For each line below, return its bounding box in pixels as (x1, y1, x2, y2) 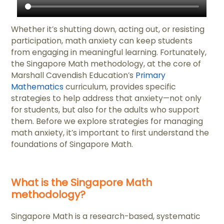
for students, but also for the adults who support (11, 104, 200, 115)
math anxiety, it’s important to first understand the (11, 127, 209, 138)
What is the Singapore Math (11, 175, 152, 190)
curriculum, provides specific (63, 81, 176, 92)
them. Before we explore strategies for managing (11, 116, 203, 127)
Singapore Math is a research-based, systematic (11, 211, 201, 222)
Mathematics (11, 81, 64, 92)
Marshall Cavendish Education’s (11, 70, 136, 81)
